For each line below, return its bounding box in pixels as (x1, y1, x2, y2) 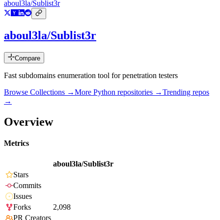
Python (93, 88, 115, 97)
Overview (4, 115, 53, 128)
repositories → (115, 88, 163, 97)
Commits (13, 181, 41, 190)
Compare (15, 55, 40, 62)
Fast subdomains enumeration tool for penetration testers (4, 71, 178, 80)
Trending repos (163, 88, 209, 97)
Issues (13, 192, 32, 201)
